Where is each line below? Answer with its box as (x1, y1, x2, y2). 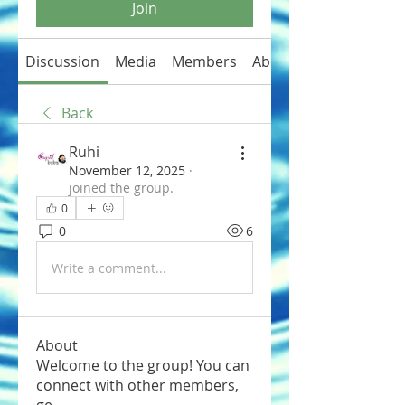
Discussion (25, 52, 100, 71)
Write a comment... (52, 259, 166, 277)
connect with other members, (36, 375, 239, 395)
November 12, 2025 (69, 162, 185, 179)
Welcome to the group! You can (36, 355, 250, 375)
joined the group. (69, 179, 174, 196)
